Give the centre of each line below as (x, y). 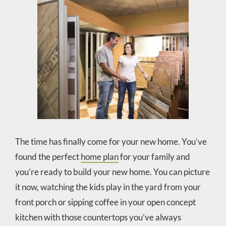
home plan (99, 156)
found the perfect (48, 156)
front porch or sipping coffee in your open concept (105, 202)
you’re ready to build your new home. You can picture (112, 172)
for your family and (154, 156)
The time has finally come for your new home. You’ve (111, 141)
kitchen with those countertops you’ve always (98, 217)
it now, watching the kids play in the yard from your (108, 187)
